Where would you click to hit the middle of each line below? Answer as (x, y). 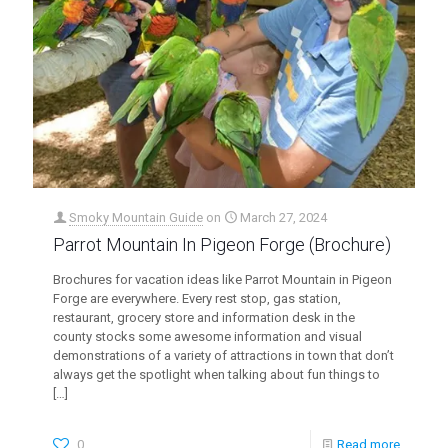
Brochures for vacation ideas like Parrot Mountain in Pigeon (222, 279)
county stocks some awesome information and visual (207, 336)
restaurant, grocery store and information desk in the (204, 317)
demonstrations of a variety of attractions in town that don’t (223, 355)
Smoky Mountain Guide (136, 217)
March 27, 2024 (283, 217)
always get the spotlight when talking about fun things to (216, 374)
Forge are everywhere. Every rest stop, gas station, (197, 298)
